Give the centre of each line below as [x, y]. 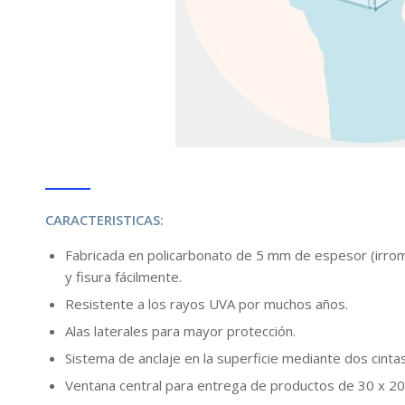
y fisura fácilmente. [123, 277]
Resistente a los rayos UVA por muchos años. [207, 304]
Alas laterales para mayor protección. [180, 331]
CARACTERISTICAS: [104, 219]
